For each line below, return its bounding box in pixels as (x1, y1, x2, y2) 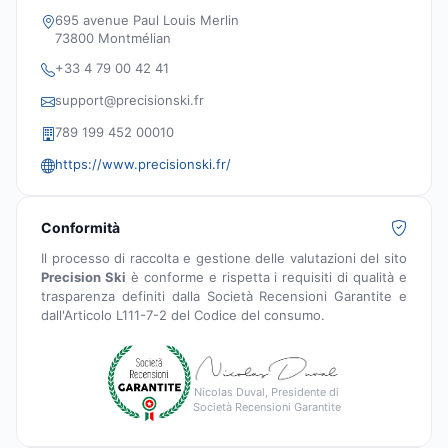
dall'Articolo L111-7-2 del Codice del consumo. (41, 307, 325, 324)
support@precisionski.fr (55, 92, 204, 109)
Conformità (41, 219, 120, 237)
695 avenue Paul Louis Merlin (55, 12, 239, 29)
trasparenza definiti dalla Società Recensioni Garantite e (41, 288, 407, 305)
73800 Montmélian (55, 30, 171, 47)
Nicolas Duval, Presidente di (194, 385, 339, 400)
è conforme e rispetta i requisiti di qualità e (125, 269, 408, 286)
